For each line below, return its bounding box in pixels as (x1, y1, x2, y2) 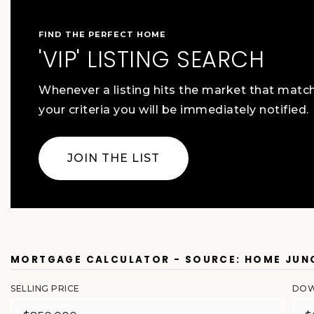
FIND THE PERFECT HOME (39, 29, 167, 39)
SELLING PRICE (11, 283, 80, 294)
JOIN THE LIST (67, 151, 160, 165)
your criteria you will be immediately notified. (39, 103, 309, 116)
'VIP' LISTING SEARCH (39, 43, 264, 75)
